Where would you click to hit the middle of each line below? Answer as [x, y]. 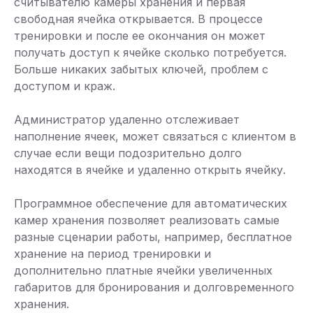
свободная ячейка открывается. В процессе [138, 19]
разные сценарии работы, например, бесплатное [153, 237]
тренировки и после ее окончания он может [140, 36]
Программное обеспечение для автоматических [151, 204]
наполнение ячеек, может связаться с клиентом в [155, 137]
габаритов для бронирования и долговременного [154, 287]
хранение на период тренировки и [112, 254]
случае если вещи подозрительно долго [128, 153]
